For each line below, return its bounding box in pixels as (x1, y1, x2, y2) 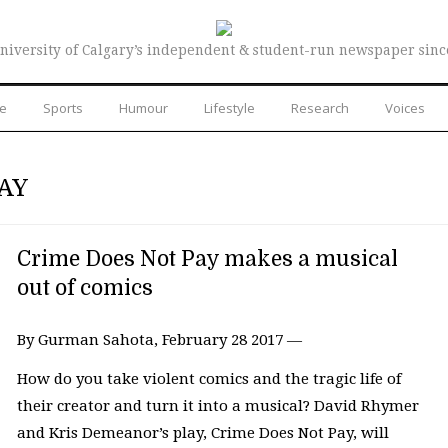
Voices (385, 98, 425, 117)
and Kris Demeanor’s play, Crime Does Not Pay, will (16, 424, 389, 443)
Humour (119, 98, 168, 117)
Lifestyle (204, 98, 255, 117)
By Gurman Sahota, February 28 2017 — (16, 330, 302, 349)
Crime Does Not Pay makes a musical (16, 246, 398, 271)
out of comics (16, 275, 153, 300)
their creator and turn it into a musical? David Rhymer (16, 397, 419, 416)
